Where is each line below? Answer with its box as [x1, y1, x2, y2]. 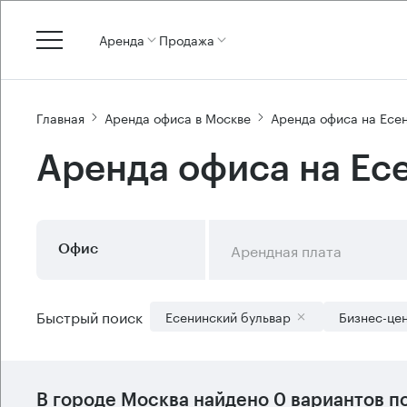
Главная [36, 106, 84, 127]
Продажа [159, 29, 214, 49]
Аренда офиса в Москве [104, 106, 251, 127]
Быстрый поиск [36, 304, 143, 327]
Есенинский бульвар [165, 306, 291, 326]
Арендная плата [230, 238, 342, 261]
